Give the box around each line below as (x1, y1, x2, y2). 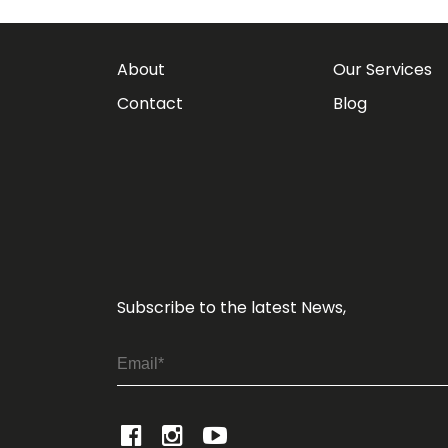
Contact (117, 92, 183, 116)
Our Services (332, 58, 432, 82)
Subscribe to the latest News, (117, 296, 346, 320)
